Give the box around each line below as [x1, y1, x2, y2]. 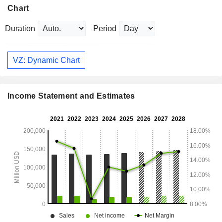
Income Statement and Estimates [7, 92, 135, 101]
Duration [5, 24, 35, 33]
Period [93, 24, 116, 33]
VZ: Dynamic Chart [13, 55, 80, 64]
